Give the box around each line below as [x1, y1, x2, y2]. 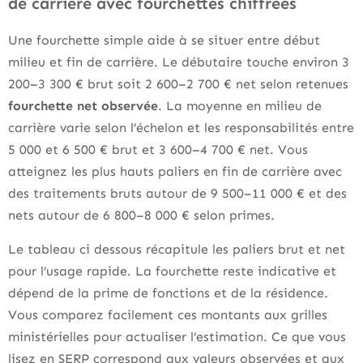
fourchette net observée [8, 98, 158, 113]
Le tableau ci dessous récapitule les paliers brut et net [8, 241, 345, 257]
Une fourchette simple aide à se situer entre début [8, 32, 320, 48]
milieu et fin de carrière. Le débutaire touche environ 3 [8, 54, 349, 70]
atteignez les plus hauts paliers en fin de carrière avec [8, 164, 342, 179]
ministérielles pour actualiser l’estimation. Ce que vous [8, 329, 346, 344]
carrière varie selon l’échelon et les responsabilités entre [8, 120, 354, 135]
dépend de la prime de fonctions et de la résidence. [8, 285, 328, 301]
